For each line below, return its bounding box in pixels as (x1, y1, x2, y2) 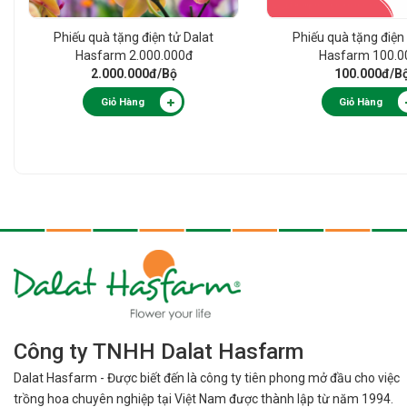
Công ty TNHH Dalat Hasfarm (14, 339, 303, 365)
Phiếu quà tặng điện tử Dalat (54, 30, 214, 45)
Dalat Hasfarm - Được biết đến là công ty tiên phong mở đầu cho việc (14, 371, 400, 386)
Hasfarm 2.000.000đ (74, 48, 193, 64)
